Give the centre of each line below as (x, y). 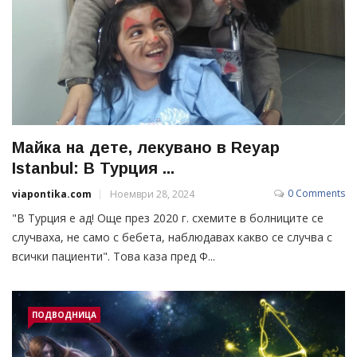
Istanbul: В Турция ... (93, 169)
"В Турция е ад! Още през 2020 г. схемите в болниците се (168, 218)
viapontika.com (52, 194)
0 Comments (316, 194)
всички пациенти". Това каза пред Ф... (114, 257)
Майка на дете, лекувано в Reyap (146, 148)
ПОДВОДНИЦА (64, 315)
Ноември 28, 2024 (152, 194)
